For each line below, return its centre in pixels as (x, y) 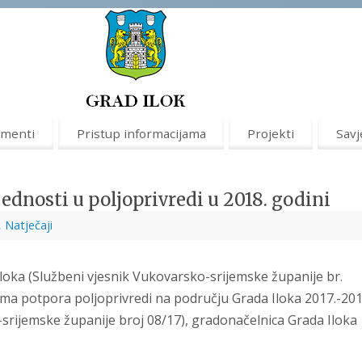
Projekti (271, 133)
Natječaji (29, 225)
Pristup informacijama (141, 133)
